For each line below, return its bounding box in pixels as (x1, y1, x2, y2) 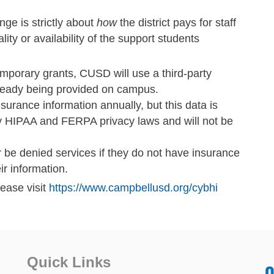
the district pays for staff (117, 16, 236, 29)
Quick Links (27, 253, 111, 270)
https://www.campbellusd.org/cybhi (49, 181, 218, 194)
